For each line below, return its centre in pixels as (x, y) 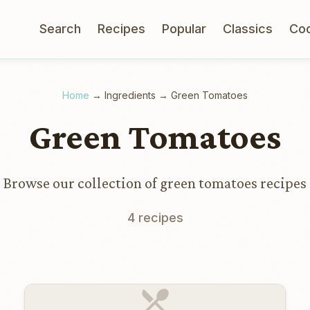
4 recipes (155, 218)
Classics (248, 29)
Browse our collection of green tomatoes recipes (155, 183)
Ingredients (130, 95)
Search (60, 29)
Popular (184, 29)
